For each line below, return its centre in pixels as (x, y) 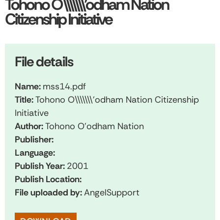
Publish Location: (48, 179)
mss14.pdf (64, 86)
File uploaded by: (49, 192)
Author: (30, 126)
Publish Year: (41, 166)
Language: (35, 152)
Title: (25, 99)
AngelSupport (112, 192)
